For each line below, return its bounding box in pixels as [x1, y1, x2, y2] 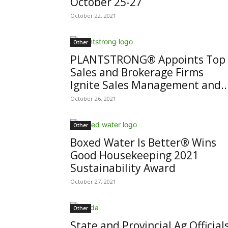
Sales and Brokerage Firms [70, 65, 204, 79]
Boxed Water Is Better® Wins [70, 135, 216, 150]
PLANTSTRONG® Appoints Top [70, 52, 225, 67]
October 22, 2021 [70, 12, 116, 19]
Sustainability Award [70, 161, 176, 175]
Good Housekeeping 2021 [70, 148, 198, 162]
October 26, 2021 [70, 95, 116, 102]
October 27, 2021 [70, 178, 116, 185]
